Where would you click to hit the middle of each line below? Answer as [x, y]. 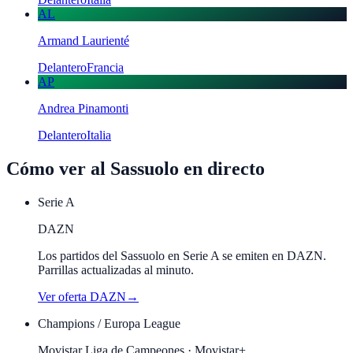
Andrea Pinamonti [83, 108]
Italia [99, 135]
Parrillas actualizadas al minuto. [116, 269]
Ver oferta [64, 296]
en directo [222, 168]
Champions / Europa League [109, 323]
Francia [105, 67]
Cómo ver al [58, 168]
